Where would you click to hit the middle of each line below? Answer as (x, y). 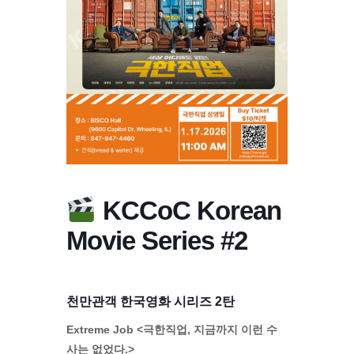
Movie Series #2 (157, 240)
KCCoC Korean (188, 210)
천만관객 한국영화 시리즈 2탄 (151, 301)
